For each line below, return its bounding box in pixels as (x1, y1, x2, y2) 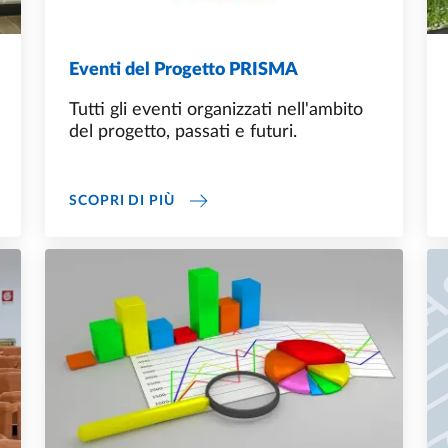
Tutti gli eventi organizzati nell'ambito (69, 101, 363, 120)
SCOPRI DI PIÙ (69, 193, 175, 208)
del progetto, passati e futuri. (69, 123, 297, 142)
